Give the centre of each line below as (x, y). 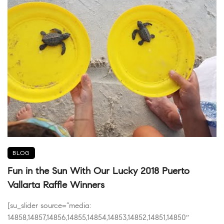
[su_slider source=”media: (49, 205)
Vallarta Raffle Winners (56, 184)
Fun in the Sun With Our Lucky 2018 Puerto (98, 170)
